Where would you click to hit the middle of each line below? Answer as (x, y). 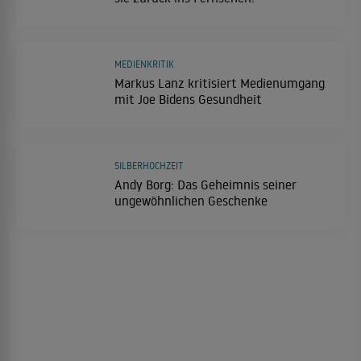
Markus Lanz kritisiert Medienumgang (220, 83)
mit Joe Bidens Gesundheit (188, 100)
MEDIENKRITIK (144, 64)
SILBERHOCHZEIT (149, 166)
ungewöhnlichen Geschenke (191, 201)
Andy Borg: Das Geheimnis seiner (205, 185)
